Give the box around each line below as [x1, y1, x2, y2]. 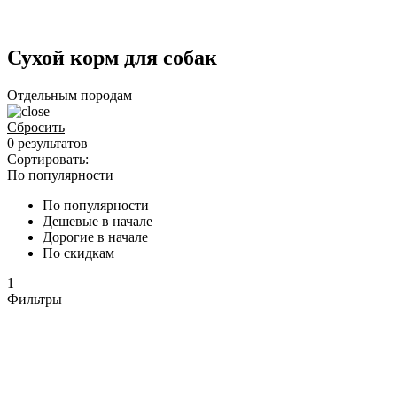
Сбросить [7, 120, 65, 136]
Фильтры [7, 292, 62, 307]
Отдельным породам [7, 88, 132, 104]
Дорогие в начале [43, 230, 148, 245]
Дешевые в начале [43, 214, 152, 230]
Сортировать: [7, 152, 89, 167]
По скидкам [43, 245, 114, 261]
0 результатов [7, 136, 88, 152]
